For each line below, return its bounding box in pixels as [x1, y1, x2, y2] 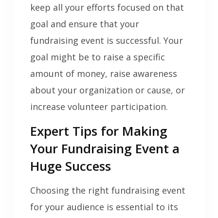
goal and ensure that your [30, 18, 139, 30]
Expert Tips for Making [30, 122, 167, 140]
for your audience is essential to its [30, 201, 178, 213]
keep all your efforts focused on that [30, 1, 184, 14]
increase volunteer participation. [30, 101, 168, 113]
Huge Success [30, 157, 111, 175]
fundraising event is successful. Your [30, 35, 183, 47]
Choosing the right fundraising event [30, 184, 185, 197]
